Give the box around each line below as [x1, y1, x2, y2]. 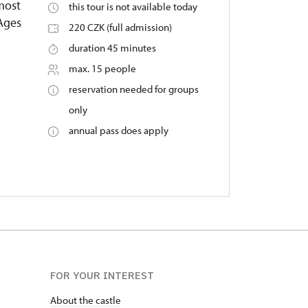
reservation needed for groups [68, 82, 199, 96]
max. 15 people [68, 62, 136, 75]
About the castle [50, 294, 121, 307]
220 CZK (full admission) [68, 21, 172, 34]
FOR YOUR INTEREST [50, 269, 154, 282]
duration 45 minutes [68, 41, 156, 54]
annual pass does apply [68, 124, 168, 137]
